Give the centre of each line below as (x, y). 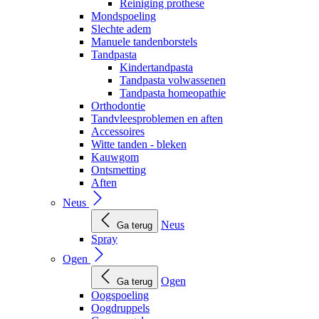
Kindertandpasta (156, 67)
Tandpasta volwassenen (173, 80)
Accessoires (118, 131)
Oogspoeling (120, 295)
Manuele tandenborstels (144, 42)
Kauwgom (115, 157)
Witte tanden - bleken (139, 144)
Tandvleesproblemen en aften (157, 119)
